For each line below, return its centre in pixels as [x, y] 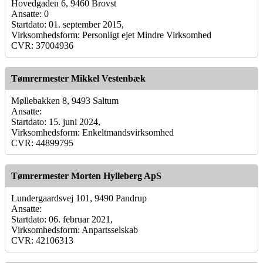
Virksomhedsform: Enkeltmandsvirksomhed [92, 132]
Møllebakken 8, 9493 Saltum [65, 100]
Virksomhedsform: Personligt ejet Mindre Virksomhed [111, 35]
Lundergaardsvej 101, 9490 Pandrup [79, 198]
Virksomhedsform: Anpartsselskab [75, 230]
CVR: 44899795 [42, 143]
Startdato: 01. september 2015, [68, 24]
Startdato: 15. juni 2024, [56, 122]
